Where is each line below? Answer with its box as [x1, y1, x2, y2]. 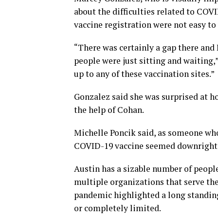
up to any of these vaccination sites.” [74, 68, 215, 80]
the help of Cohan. [74, 104, 144, 116]
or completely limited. [74, 202, 161, 214]
